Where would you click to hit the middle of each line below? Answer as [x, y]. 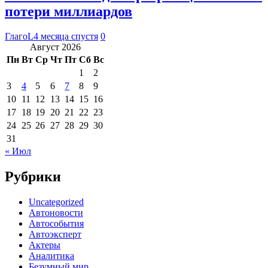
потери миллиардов [68, 11]
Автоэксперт [55, 234]
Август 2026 [55, 47]
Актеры [45, 245]
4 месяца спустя [66, 36]
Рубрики [33, 177]
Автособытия [56, 224]
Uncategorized [56, 202]
